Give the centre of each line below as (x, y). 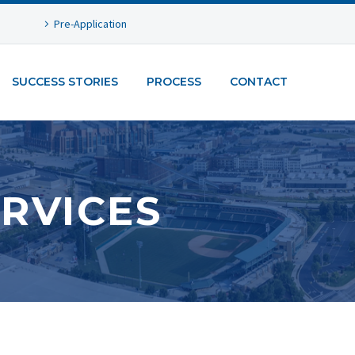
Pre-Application (91, 24)
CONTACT (259, 82)
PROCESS (174, 82)
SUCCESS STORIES (65, 82)
